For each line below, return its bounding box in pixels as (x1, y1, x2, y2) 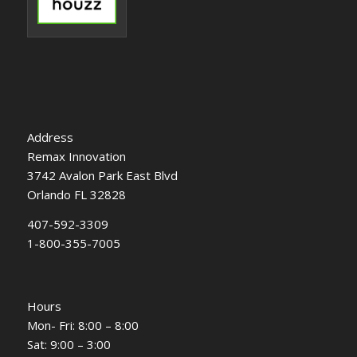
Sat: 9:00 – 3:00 (26, 336, 111, 352)
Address (26, 128, 73, 145)
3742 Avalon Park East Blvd (26, 167, 178, 183)
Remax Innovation (26, 147, 126, 164)
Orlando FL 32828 (26, 186, 126, 202)
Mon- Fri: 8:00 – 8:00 (26, 317, 139, 333)
